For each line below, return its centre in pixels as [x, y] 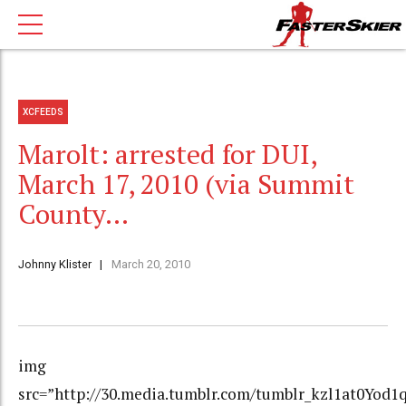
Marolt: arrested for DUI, [167, 155]
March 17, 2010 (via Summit [186, 184]
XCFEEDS [43, 111]
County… [73, 214]
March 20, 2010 [150, 265]
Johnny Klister [55, 265]
